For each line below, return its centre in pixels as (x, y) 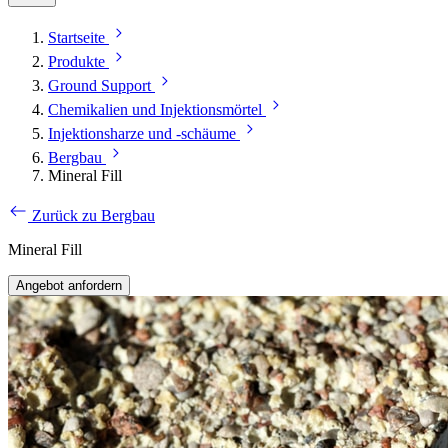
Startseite (76, 38)
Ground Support (99, 86)
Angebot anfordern (69, 286)
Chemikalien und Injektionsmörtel (155, 110)
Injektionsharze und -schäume (142, 134)
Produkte (76, 62)
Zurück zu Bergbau (93, 216)
